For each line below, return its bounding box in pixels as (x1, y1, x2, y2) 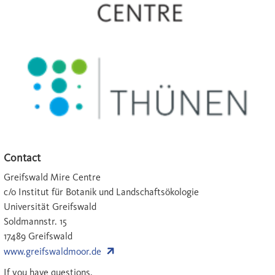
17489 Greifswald (4, 230, 72, 242)
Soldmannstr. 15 (4, 215, 67, 227)
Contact (4, 150, 41, 165)
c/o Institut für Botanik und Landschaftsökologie (4, 185, 199, 198)
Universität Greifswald (4, 200, 96, 212)
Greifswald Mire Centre (4, 171, 101, 183)
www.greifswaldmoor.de (4, 245, 101, 257)
